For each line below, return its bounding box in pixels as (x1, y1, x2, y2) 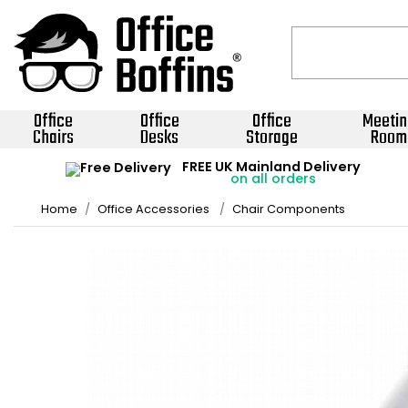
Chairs (33, 123, 74, 153)
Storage (245, 123, 298, 153)
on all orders (227, 169, 316, 188)
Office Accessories (97, 201, 209, 217)
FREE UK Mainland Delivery (182, 158, 361, 176)
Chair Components (232, 201, 345, 217)
